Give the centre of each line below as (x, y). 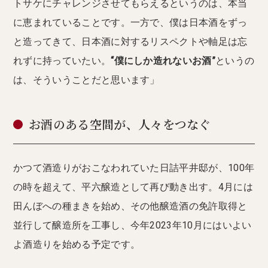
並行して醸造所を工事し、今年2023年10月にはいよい (133, 225)
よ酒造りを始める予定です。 (77, 244)
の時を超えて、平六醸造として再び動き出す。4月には (133, 187)
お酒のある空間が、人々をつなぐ (120, 125)
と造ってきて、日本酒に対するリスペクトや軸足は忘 (130, 41)
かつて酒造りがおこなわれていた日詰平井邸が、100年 (134, 167)
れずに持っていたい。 (62, 60)
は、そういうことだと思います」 (86, 80)
